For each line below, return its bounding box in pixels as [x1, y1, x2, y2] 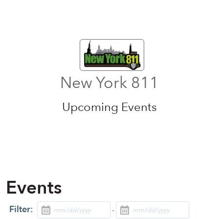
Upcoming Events [62, 100, 157, 114]
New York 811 [60, 73, 159, 92]
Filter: [9, 203, 33, 215]
